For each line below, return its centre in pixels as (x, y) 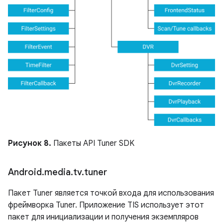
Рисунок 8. (30, 144)
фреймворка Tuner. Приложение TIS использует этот (106, 205)
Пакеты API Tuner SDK (93, 144)
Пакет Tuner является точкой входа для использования (111, 193)
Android (25, 172)
